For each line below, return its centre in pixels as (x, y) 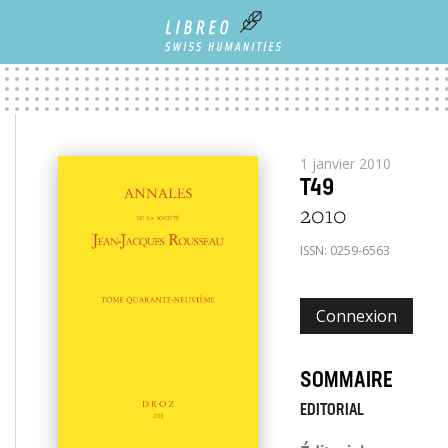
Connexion (356, 316)
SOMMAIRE (346, 381)
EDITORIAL (331, 411)
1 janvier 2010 (345, 163)
